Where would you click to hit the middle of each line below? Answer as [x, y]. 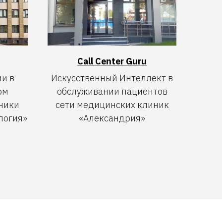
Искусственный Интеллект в [112, 78]
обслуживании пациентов [112, 91]
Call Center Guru [112, 61]
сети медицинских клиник [112, 105]
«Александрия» [112, 118]
